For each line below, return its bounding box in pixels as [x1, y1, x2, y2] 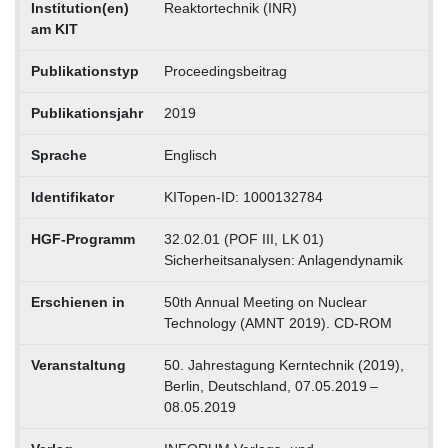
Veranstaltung [30, 356, 126, 373]
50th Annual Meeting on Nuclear [163, 293, 367, 310]
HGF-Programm [30, 230, 135, 247]
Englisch [163, 146, 217, 163]
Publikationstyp [30, 62, 139, 79]
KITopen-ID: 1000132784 [163, 188, 323, 205]
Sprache [30, 146, 87, 163]
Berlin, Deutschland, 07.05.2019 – [163, 377, 381, 394]
